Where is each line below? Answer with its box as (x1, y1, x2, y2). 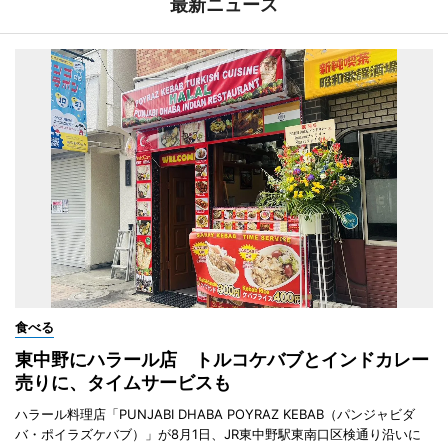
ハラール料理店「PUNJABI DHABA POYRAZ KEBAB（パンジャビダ (15, 405, 415, 422)
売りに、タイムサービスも (15, 371, 231, 393)
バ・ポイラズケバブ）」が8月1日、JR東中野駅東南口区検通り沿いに (15, 425, 421, 442)
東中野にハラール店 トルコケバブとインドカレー (15, 348, 429, 370)
